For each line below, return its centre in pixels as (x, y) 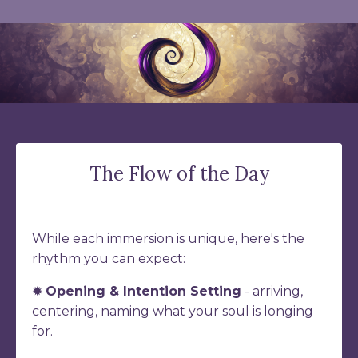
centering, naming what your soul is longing (173, 312)
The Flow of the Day (179, 174)
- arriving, (272, 292)
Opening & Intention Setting (143, 292)
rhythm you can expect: (110, 259)
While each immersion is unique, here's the (168, 239)
